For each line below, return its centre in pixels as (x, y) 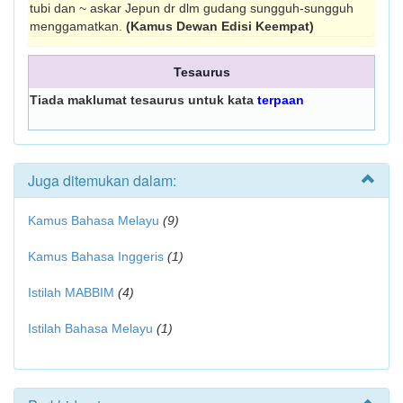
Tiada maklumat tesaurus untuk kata (143, 100)
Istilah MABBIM (71, 292)
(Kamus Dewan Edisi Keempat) (220, 26)
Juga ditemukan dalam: (102, 180)
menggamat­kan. (78, 26)
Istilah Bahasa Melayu (90, 328)
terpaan (281, 100)
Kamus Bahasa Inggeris (96, 256)
